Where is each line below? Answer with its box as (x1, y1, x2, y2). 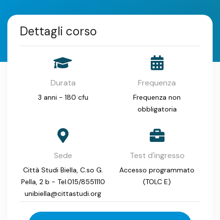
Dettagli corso (20, 23, 97, 39)
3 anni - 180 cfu (37, 92, 88, 102)
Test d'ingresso (129, 150, 185, 161)
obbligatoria (137, 104, 177, 113)
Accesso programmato (119, 165, 195, 174)
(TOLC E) (143, 177, 171, 186)
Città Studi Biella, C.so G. (23, 165, 103, 174)
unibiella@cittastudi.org (25, 189, 102, 198)
